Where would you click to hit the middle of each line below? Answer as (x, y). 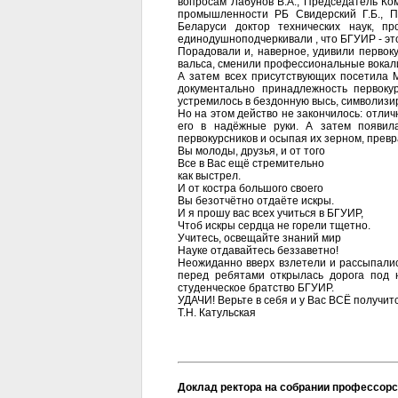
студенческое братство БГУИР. (256, 288)
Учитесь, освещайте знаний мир (259, 238)
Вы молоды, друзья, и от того (251, 151)
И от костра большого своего (251, 188)
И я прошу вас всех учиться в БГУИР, (271, 213)
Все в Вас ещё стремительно (251, 163)
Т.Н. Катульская (217, 313)
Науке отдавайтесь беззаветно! (258, 251)
